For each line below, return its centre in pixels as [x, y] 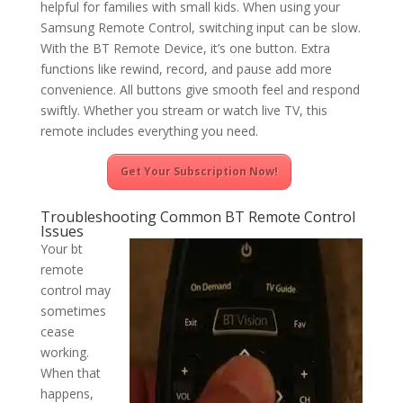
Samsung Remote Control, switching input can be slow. [200, 28]
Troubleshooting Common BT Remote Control [197, 217]
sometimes [73, 311]
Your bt [61, 249]
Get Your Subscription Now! [199, 172]
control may [75, 291]
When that [70, 373]
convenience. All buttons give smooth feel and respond [200, 90]
